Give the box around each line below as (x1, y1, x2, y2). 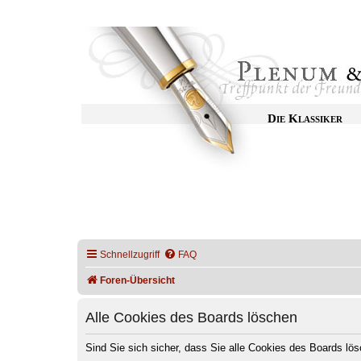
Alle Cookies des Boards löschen (85, 309, 297, 326)
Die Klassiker (268, 112, 342, 125)
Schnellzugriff (100, 249, 160, 260)
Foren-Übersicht (100, 275, 175, 286)
